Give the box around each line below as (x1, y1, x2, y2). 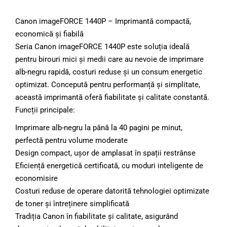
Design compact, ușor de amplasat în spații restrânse (15, 148, 196, 158)
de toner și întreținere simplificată (15, 199, 129, 209)
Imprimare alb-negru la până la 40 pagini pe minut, (15, 123, 182, 133)
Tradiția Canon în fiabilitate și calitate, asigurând (15, 212, 178, 221)
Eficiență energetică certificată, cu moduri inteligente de (15, 161, 203, 171)
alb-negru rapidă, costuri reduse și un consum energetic (15, 67, 202, 77)
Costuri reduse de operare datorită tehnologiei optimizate (15, 186, 209, 196)
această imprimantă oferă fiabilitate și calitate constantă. (15, 93, 209, 102)
